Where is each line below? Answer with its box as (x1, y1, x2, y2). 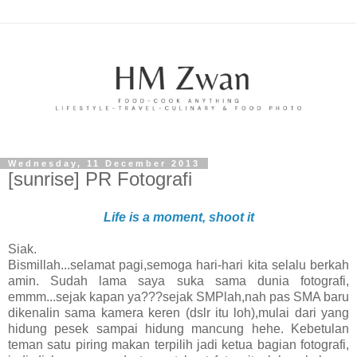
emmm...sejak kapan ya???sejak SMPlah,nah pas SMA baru (8, 289, 349, 304)
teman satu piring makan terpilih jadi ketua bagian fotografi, (8, 337, 349, 351)
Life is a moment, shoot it (103, 210, 254, 224)
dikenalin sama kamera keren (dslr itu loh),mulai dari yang (8, 305, 349, 320)
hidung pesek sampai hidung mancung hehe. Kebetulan (8, 321, 349, 335)
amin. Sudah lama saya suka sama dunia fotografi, (8, 273, 349, 288)
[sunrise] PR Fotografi (8, 168, 192, 190)
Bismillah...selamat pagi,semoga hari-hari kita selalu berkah (8, 257, 349, 272)
